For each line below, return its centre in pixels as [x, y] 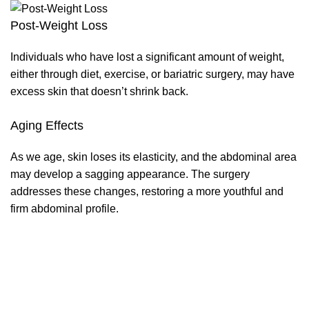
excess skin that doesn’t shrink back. [99, 92]
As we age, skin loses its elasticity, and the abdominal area [153, 157]
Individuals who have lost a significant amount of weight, [147, 57]
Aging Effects [47, 126]
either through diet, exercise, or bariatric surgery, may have [152, 74]
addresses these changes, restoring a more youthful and [147, 192]
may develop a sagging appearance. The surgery [130, 175]
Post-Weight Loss [59, 26]
